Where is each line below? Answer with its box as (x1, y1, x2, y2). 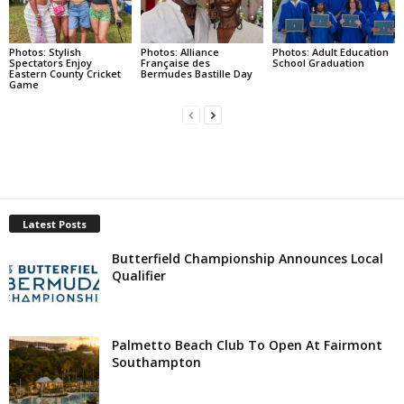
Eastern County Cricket (9, 67, 121, 81)
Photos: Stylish (9, 45, 81, 60)
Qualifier (112, 267, 166, 285)
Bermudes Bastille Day (140, 67, 252, 81)
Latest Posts (23, 217, 87, 232)
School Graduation (271, 56, 364, 70)
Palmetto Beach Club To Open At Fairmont (112, 336, 382, 354)
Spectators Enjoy (9, 56, 92, 70)
